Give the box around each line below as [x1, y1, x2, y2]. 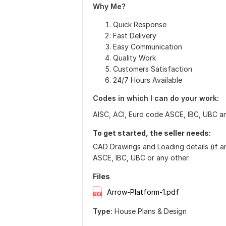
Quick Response [113, 20, 166, 29]
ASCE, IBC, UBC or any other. [93, 153, 190, 162]
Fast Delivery [113, 31, 156, 40]
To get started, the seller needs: [93, 129, 211, 137]
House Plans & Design [115, 207, 187, 216]
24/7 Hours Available [113, 76, 182, 84]
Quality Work [113, 53, 156, 62]
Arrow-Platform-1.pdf [107, 188, 179, 197]
